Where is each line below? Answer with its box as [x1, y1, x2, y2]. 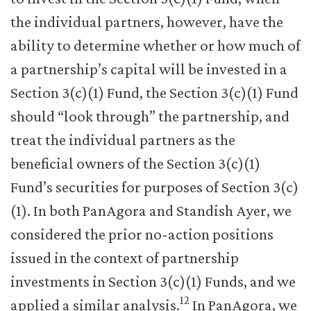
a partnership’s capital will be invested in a [10, 60, 287, 78]
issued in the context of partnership [10, 249, 239, 267]
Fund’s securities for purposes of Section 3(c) [10, 178, 299, 196]
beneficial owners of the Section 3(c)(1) [10, 154, 260, 172]
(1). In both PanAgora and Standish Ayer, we [10, 201, 292, 219]
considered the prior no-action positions [10, 225, 274, 243]
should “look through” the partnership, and [10, 107, 289, 125]
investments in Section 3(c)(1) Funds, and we [10, 272, 296, 290]
